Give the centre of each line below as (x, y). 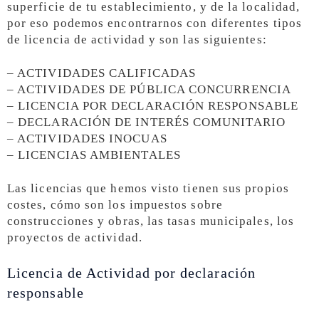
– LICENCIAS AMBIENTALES (94, 155)
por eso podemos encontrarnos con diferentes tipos (155, 23)
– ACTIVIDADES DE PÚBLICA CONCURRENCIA (149, 90)
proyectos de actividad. (75, 237)
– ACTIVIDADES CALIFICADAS (101, 73)
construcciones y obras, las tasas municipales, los (151, 221)
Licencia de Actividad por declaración (131, 272)
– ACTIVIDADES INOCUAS (87, 139)
